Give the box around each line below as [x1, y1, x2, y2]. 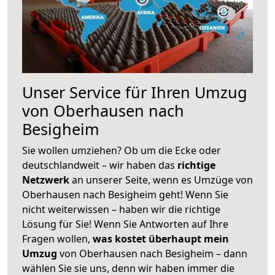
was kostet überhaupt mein [93, 231, 229, 246]
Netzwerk [22, 172, 72, 187]
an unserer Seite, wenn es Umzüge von [72, 172, 253, 187]
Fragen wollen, [22, 231, 93, 246]
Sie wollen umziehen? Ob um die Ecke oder [22, 143, 221, 157]
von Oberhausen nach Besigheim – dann [57, 246, 247, 260]
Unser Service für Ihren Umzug [22, 81, 247, 103]
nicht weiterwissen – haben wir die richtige [22, 202, 220, 216]
